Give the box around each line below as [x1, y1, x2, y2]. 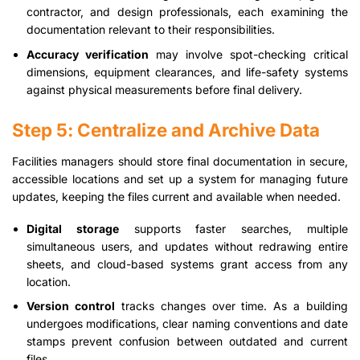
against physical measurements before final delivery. [27, 82, 303, 96]
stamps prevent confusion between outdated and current [27, 334, 348, 349]
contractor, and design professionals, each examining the [27, 5, 348, 19]
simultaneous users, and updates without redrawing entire [27, 239, 348, 254]
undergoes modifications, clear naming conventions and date [27, 317, 348, 331]
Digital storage [27, 222, 119, 236]
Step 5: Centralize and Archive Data [12, 118, 320, 141]
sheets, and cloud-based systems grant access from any [27, 257, 348, 272]
